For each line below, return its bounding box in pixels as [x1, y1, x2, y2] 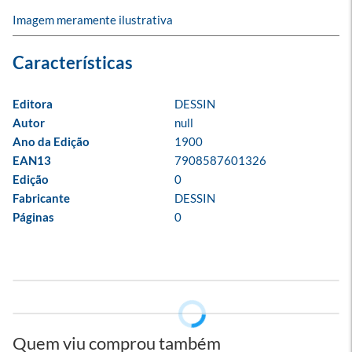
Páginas [13, 210, 54, 224]
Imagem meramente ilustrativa [13, 13, 173, 27]
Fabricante [13, 191, 70, 205]
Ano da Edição [13, 134, 90, 148]
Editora [13, 97, 53, 111]
